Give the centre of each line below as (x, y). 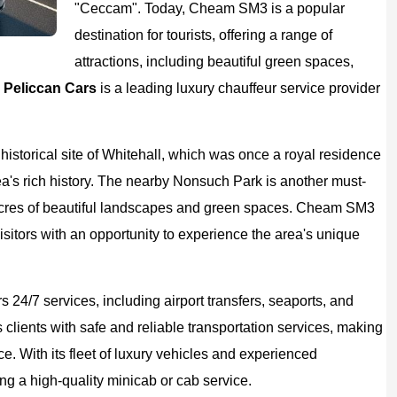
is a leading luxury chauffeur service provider (238, 88)
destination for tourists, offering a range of (203, 35)
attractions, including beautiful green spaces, (214, 62)
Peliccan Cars (50, 88)
